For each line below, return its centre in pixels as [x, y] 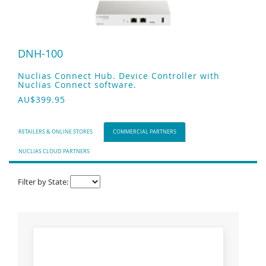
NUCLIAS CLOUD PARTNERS [54, 151]
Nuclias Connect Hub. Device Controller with [119, 76]
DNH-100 [40, 53]
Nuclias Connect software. [77, 85]
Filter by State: [44, 182]
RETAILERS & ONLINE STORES [56, 132]
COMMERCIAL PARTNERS [145, 132]
